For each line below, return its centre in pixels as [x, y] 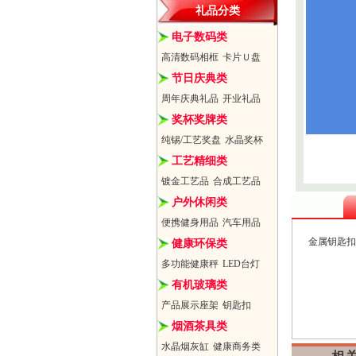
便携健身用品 [190, 222]
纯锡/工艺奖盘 [191, 140]
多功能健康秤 [190, 264]
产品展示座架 [190, 305]
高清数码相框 [190, 57]
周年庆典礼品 [190, 99]
